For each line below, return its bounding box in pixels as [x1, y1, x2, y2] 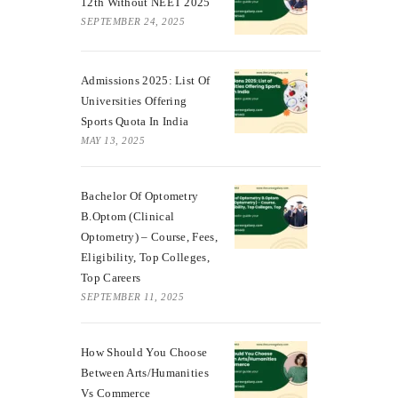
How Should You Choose [81, 345, 208, 359]
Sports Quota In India [81, 114, 189, 128]
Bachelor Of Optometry [81, 188, 199, 203]
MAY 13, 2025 [81, 134, 145, 146]
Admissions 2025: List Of [81, 73, 211, 87]
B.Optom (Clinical [81, 209, 175, 223]
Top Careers [81, 270, 141, 284]
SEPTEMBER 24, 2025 [81, 15, 185, 27]
